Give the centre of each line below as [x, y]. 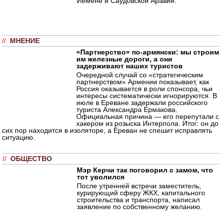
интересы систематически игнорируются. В [147, 95]
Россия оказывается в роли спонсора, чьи [144, 88]
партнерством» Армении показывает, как [143, 82]
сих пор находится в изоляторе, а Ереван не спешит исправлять [107, 130]
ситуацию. [19, 137]
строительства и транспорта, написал [138, 199]
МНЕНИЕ [25, 41]
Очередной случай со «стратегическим [140, 75]
